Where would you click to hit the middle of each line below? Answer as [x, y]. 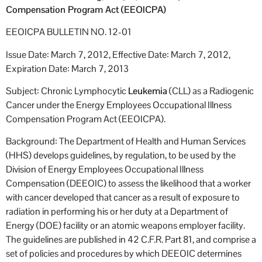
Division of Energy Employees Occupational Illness [105, 170]
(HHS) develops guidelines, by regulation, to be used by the [121, 156]
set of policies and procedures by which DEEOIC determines [124, 254]
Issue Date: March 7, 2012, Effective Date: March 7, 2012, [118, 54]
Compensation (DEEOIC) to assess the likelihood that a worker [128, 184]
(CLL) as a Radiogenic [211, 91]
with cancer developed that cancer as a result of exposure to [123, 198]
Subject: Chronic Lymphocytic [67, 91]
